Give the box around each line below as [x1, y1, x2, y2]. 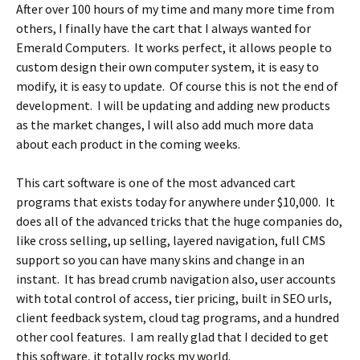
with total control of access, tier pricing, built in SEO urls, [16, 290, 332, 306]
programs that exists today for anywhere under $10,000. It [16, 194, 335, 210]
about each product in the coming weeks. [16, 136, 240, 152]
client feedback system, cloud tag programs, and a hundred [16, 309, 339, 325]
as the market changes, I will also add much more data [16, 117, 313, 133]
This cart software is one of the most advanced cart [16, 174, 296, 190]
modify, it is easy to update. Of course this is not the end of [16, 78, 338, 94]
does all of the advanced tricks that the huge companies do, [16, 213, 342, 229]
